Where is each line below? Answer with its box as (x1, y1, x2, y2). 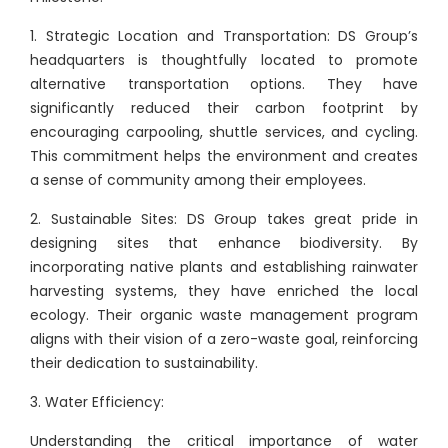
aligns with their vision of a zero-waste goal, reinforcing (30, 329, 418, 349)
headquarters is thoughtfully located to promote (30, 50, 418, 70)
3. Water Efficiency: (30, 392, 164, 412)
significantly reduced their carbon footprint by (30, 98, 418, 118)
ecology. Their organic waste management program (30, 305, 418, 325)
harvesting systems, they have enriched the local (30, 281, 418, 301)
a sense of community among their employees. (30, 170, 366, 190)
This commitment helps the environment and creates (30, 146, 418, 166)
